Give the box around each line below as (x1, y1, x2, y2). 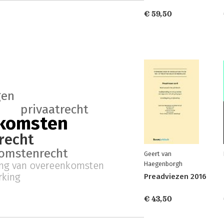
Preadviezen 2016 (144, 172, 206, 181)
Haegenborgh (144, 160, 182, 167)
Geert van (144, 150, 171, 157)
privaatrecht (20, 101, 88, 117)
